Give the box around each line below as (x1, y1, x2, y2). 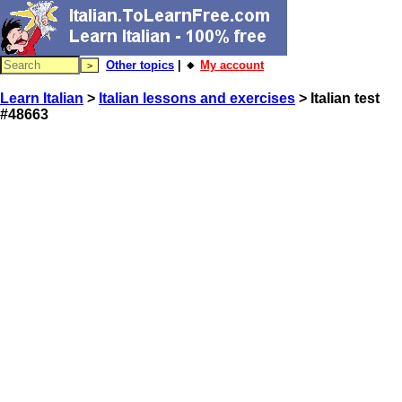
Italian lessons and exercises (99, 91, 295, 106)
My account (200, 58, 264, 72)
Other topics (106, 58, 174, 72)
